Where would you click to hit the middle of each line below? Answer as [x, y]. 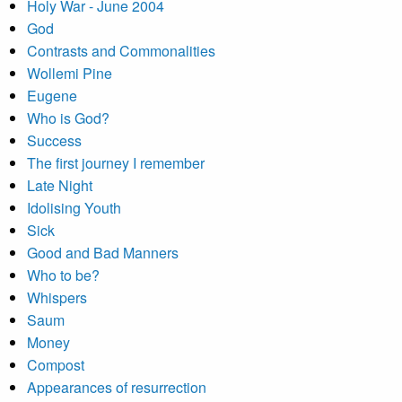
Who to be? [63, 275]
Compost [56, 365]
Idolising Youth [74, 208]
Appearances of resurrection [117, 387]
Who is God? [68, 118]
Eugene [52, 96]
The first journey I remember [116, 163]
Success [54, 140]
